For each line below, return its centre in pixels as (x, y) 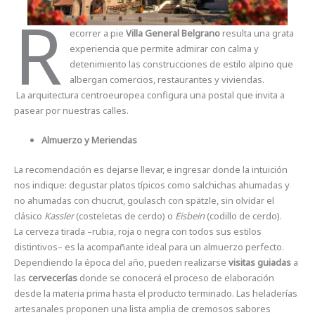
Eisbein (190, 216)
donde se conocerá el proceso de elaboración (176, 277)
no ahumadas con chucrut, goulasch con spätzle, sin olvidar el (144, 200)
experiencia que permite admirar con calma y (164, 48)
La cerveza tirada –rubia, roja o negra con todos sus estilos (138, 231)
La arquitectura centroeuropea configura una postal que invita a (150, 95)
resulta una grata (257, 33)
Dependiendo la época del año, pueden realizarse (122, 262)
